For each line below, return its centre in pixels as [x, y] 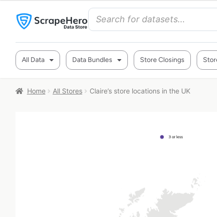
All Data [33, 60]
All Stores [67, 91]
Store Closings [162, 60]
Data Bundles [92, 60]
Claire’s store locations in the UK [140, 91]
